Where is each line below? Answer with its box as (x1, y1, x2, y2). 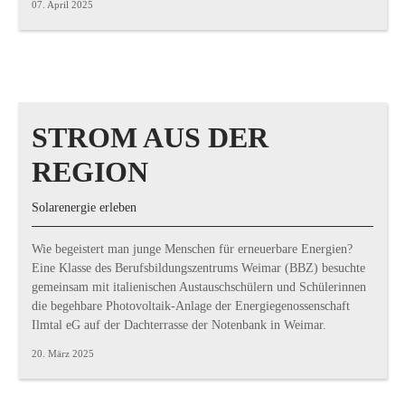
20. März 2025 (32, 348, 94, 359)
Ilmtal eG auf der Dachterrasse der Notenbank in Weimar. (32, 318, 326, 332)
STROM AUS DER (32, 121, 268, 154)
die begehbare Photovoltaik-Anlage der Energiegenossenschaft (32, 299, 350, 313)
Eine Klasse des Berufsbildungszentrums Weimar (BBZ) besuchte (32, 261, 365, 275)
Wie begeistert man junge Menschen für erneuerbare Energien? (32, 242, 353, 256)
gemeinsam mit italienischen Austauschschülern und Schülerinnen (32, 280, 366, 294)
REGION (32, 155, 148, 188)
